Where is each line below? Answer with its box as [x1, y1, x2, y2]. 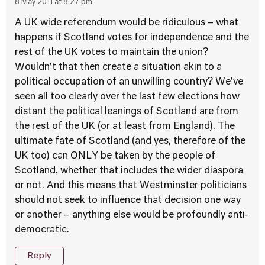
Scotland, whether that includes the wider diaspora [15, 166, 243, 176]
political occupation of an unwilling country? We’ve [15, 77, 243, 87]
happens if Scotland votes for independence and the [15, 33, 249, 43]
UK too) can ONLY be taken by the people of [15, 151, 215, 161]
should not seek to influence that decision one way [15, 196, 241, 205]
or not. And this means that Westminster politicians [15, 181, 247, 190]
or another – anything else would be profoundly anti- [15, 211, 249, 220]
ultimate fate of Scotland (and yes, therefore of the [15, 137, 245, 146]
